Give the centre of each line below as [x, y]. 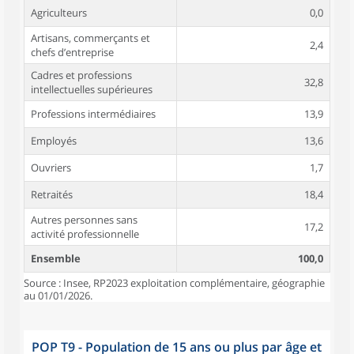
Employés [54, 141]
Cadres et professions [81, 75]
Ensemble [56, 258]
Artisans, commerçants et [90, 38]
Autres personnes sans [84, 220]
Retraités [52, 194]
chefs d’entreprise [72, 52]
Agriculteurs [59, 13]
